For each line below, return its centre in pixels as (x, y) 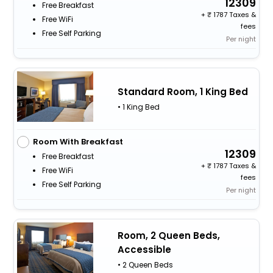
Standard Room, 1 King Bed (183, 91)
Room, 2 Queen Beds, (168, 236)
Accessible (144, 250)
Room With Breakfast (78, 141)
